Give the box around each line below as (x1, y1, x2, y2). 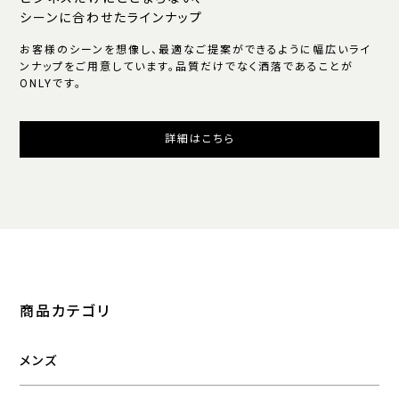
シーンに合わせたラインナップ (20, 10, 204, 25)
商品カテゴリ (20, 302, 111, 320)
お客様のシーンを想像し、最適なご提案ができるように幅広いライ (20, 43, 372, 56)
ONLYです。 (20, 77, 83, 90)
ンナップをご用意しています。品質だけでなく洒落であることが (20, 60, 354, 73)
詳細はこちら (164, 133, 235, 146)
